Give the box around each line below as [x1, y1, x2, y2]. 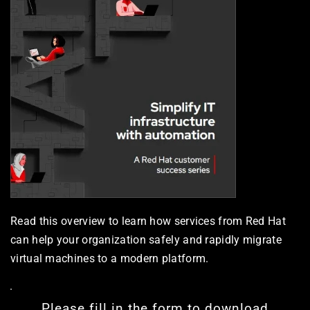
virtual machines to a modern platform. [10, 251, 209, 265]
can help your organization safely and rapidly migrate [10, 232, 282, 246]
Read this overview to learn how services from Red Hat [10, 214, 286, 228]
